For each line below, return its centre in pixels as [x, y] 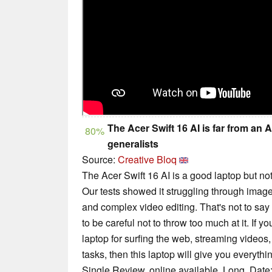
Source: [100, 159]
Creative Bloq [147, 159]
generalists [133, 143]
